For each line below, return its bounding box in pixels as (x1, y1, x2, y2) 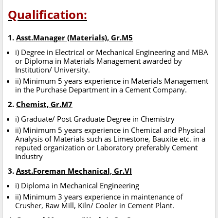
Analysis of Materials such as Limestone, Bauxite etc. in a (15, 134, 205, 144)
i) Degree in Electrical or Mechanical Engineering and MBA (15, 47, 208, 57)
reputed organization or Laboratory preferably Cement (15, 143, 198, 153)
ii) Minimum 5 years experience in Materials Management (15, 76, 208, 86)
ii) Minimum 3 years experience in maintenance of (15, 192, 183, 202)
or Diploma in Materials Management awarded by (15, 56, 182, 66)
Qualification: (8, 6, 87, 23)
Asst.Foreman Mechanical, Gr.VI (16, 166, 132, 176)
